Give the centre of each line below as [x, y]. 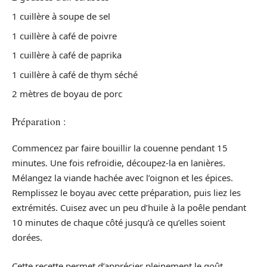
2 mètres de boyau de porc [67, 94]
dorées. [27, 237]
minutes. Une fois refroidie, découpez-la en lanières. [119, 163]
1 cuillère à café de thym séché [75, 74]
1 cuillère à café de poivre [64, 35]
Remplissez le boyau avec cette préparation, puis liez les [126, 193]
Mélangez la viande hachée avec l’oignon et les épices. [122, 178]
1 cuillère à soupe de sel [61, 16]
